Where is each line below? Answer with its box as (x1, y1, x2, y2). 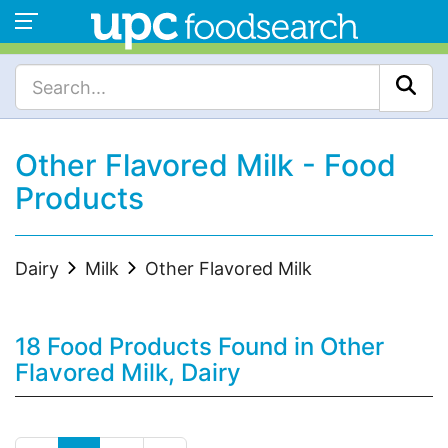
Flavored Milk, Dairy (15, 358, 241, 387)
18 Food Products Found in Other (15, 332, 384, 361)
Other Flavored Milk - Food (15, 147, 396, 183)
